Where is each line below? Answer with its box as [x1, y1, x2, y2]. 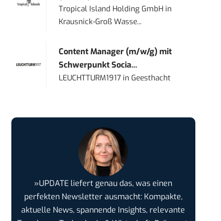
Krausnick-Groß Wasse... [59, 17, 142, 27]
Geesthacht [131, 73, 171, 83]
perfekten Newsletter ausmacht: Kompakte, [24, 191, 183, 202]
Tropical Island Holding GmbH [59, 4, 164, 14]
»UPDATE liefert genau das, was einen [34, 178, 173, 189]
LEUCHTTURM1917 [59, 73, 121, 83]
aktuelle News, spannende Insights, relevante [21, 205, 185, 216]
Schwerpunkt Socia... [59, 60, 138, 71]
